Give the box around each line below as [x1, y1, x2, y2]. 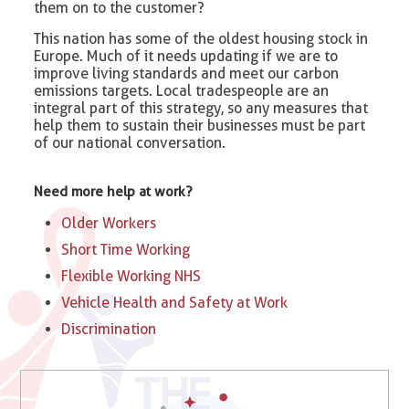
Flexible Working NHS [61, 267, 202, 286]
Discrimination [61, 320, 157, 339]
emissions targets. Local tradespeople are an [34, 82, 330, 100]
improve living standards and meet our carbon [34, 65, 340, 83]
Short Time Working [61, 241, 191, 259]
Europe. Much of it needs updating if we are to [34, 47, 339, 66]
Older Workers [61, 215, 157, 233]
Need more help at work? [34, 184, 194, 201]
